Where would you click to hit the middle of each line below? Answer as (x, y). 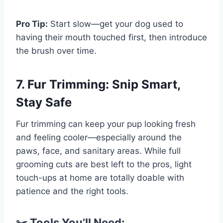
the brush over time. (56, 51)
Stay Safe (44, 103)
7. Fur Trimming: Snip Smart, (98, 85)
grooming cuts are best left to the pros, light (104, 165)
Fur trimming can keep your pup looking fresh (106, 124)
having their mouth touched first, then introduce (111, 38)
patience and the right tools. (72, 191)
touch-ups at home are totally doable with (100, 178)
